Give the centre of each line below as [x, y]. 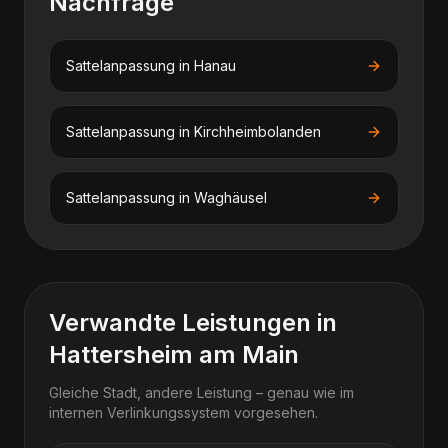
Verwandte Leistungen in [193, 322]
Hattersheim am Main [174, 354]
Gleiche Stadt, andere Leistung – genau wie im [201, 392]
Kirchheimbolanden [257, 131]
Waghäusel [230, 197]
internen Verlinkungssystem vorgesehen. [183, 412]
